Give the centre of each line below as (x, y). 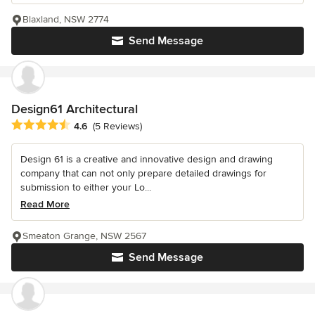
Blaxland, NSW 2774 (66, 19)
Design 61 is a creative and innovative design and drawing (147, 159)
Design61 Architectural (75, 109)
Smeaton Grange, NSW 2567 (84, 236)
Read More (45, 204)
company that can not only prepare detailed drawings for (143, 173)
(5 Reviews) (117, 126)
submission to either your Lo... (86, 187)
